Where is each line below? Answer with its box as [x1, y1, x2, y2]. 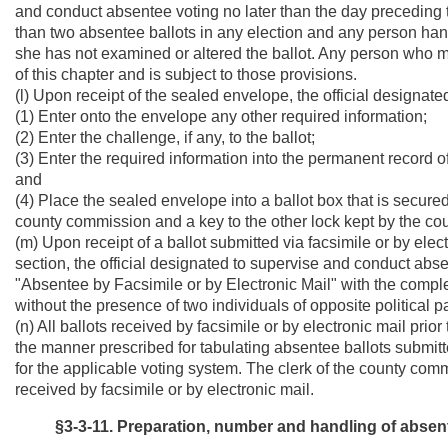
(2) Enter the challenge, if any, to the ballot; [15, 129, 315, 146]
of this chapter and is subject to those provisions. [15, 66, 357, 83]
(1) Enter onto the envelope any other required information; [15, 108, 427, 125]
